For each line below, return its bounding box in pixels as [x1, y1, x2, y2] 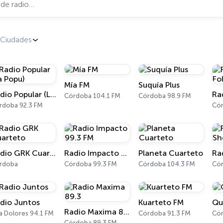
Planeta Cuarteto [138, 148, 203, 158]
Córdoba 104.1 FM [64, 92, 121, 100]
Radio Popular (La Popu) [50, 90, 56, 99]
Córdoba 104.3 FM [138, 160, 195, 168]
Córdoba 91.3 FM [138, 210, 191, 217]
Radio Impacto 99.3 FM [121, 148, 127, 158]
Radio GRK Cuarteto [49, 148, 56, 158]
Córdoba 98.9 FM [138, 92, 191, 100]
